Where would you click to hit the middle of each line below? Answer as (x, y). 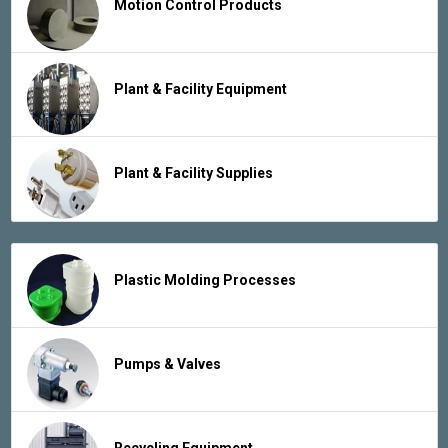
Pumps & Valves (167, 363)
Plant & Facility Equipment (200, 88)
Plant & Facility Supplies (193, 172)
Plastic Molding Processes (204, 279)
